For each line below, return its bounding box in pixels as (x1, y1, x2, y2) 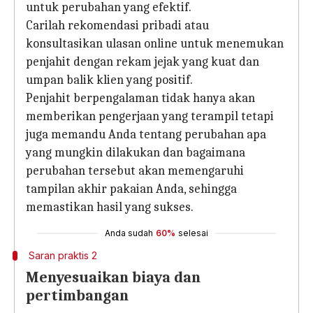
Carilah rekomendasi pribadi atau (26, 18, 209, 33)
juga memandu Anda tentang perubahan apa (26, 127, 266, 142)
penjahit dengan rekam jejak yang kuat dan (26, 54, 259, 69)
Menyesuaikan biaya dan (26, 268, 201, 286)
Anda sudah (105, 228, 153, 238)
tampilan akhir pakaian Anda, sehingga (26, 182, 237, 196)
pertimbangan (26, 286, 132, 305)
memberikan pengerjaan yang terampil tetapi (26, 109, 274, 124)
